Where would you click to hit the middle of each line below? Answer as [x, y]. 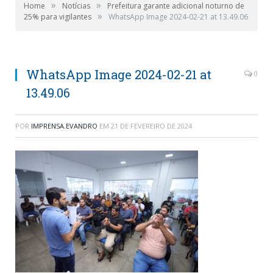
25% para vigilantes [58, 17]
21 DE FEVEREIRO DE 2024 [151, 126]
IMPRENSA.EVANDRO [64, 126]
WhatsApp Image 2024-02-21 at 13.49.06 [178, 17]
